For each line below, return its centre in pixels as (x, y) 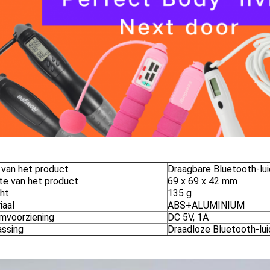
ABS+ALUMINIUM (206, 205)
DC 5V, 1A (188, 217)
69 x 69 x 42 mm (202, 181)
